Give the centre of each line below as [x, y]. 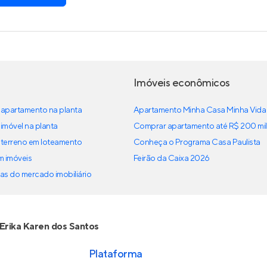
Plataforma [115, 254]
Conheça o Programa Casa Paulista [197, 142]
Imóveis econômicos [182, 83]
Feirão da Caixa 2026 [172, 159]
